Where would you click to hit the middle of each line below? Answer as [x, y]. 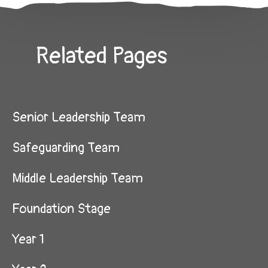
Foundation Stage [61, 209]
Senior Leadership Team [79, 117]
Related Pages [102, 56]
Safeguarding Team [66, 148]
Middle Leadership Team [77, 178]
